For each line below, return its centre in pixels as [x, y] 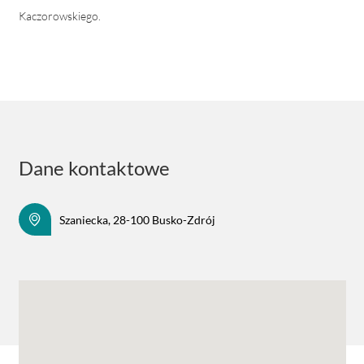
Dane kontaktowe [94, 168]
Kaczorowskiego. [60, 16]
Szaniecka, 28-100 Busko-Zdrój [137, 219]
